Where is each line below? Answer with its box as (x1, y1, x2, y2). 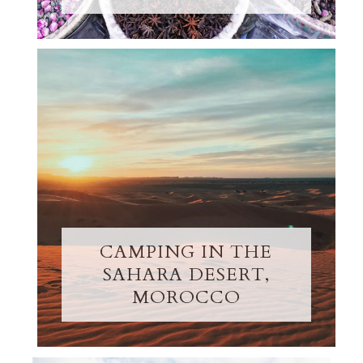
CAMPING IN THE (100, 240, 273, 265)
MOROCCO (131, 285, 241, 310)
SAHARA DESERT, (102, 263, 270, 288)
